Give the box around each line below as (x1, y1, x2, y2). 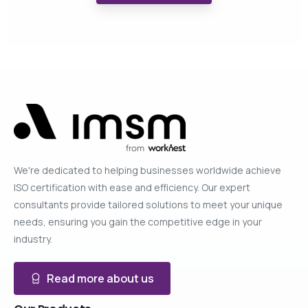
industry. (14, 232, 52, 245)
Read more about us (47, 270, 154, 286)
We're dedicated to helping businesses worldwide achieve (14, 163, 281, 177)
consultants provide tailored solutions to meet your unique (14, 197, 283, 211)
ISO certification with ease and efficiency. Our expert (14, 180, 250, 194)
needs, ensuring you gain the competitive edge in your (14, 214, 262, 228)
